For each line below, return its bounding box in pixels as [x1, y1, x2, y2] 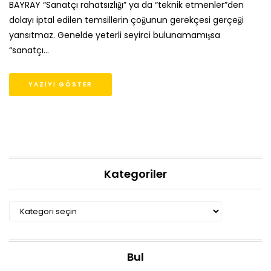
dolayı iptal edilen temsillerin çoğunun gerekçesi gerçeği [9, 13, 244, 26]
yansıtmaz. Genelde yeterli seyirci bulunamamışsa [9, 28, 220, 41]
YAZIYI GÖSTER [28, 79, 93, 89]
